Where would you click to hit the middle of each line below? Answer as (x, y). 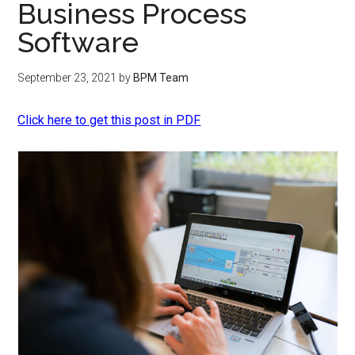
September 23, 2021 (67, 78)
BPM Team (161, 78)
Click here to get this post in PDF (109, 120)
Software (78, 42)
